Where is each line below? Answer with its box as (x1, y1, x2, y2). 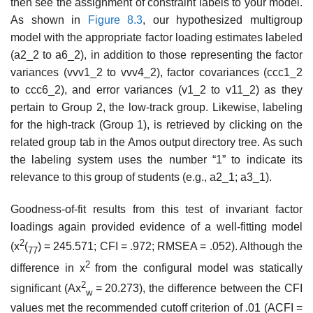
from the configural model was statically (89, 262, 303, 275)
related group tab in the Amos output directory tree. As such (10, 136, 303, 149)
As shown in (10, 14, 88, 27)
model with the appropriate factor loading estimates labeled (10, 31, 303, 44)
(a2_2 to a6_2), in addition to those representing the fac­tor (10, 49, 303, 61)
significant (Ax (10, 282, 81, 295)
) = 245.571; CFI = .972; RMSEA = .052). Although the (38, 240, 303, 253)
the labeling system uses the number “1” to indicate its (10, 154, 303, 166)
